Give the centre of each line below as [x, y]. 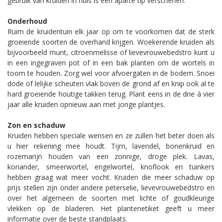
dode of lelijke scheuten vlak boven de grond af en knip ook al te [111, 83]
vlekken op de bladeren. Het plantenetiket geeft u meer [111, 208]
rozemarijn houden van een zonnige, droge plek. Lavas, [111, 156]
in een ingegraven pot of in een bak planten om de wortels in [111, 62]
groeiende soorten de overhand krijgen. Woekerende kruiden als [111, 42]
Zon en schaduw [36, 125]
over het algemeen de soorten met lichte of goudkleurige [111, 198]
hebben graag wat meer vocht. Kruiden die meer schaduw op [111, 177]
